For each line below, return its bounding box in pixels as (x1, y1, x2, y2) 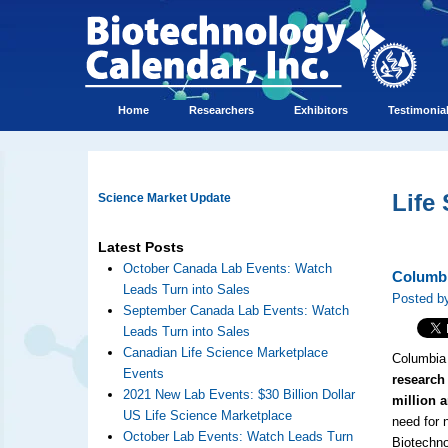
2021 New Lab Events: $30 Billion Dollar (122, 387, 355, 402)
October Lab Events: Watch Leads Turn (122, 429, 353, 444)
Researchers (188, 104, 254, 116)
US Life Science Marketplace (122, 408, 292, 423)
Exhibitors (293, 104, 348, 116)
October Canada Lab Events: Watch (122, 261, 332, 276)
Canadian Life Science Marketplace (122, 345, 328, 360)
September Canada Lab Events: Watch (122, 303, 349, 318)
